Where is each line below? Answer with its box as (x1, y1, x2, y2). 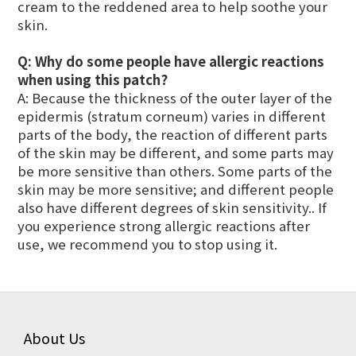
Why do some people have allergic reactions (35, 52, 324, 72)
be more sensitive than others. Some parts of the (17, 161, 332, 181)
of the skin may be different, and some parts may (17, 143, 334, 163)
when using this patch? (17, 70, 168, 90)
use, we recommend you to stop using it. (17, 234, 277, 254)
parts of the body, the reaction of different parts (17, 125, 327, 145)
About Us (24, 327, 85, 349)
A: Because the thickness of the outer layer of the (17, 88, 332, 108)
